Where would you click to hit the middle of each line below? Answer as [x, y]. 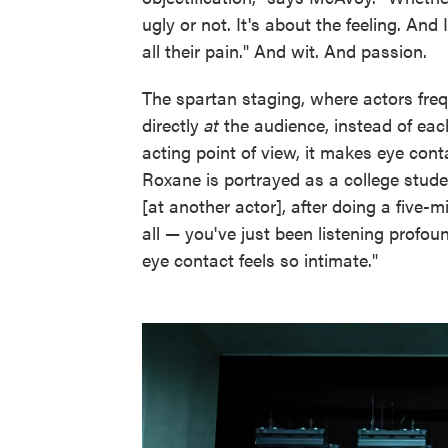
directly [173, 125]
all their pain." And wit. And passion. [284, 51]
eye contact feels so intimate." [260, 260]
